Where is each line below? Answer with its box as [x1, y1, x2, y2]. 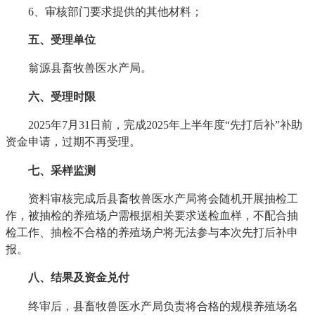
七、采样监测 [6, 163, 96, 177]
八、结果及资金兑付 [28, 271, 130, 285]
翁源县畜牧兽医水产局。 [6, 61, 153, 75]
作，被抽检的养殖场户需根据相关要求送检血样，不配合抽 [6, 208, 299, 222]
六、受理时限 [28, 89, 96, 103]
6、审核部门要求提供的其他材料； [6, 4, 203, 18]
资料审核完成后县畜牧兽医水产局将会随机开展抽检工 [6, 191, 299, 205]
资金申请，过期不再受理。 [6, 135, 141, 149]
